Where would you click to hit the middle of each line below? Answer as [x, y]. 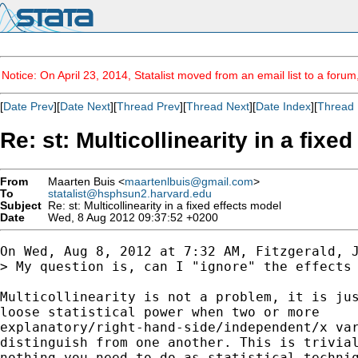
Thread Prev [148, 106]
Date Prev [28, 106]
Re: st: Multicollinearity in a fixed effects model [161, 205]
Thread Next [218, 106]
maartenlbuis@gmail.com [189, 181]
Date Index [283, 106]
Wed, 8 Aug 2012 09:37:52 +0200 [130, 217]
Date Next [85, 106]
